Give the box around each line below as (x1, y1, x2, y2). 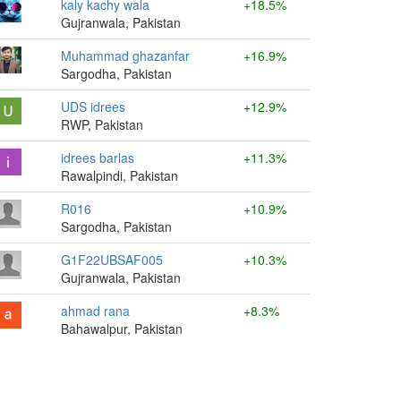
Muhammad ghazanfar (61, 47, 190, 64)
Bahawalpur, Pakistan (61, 320, 183, 337)
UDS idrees (61, 98, 125, 115)
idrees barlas (61, 149, 134, 166)
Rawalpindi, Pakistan (61, 166, 178, 184)
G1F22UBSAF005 (61, 251, 163, 269)
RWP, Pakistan (61, 115, 143, 133)
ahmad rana (61, 302, 130, 320)
